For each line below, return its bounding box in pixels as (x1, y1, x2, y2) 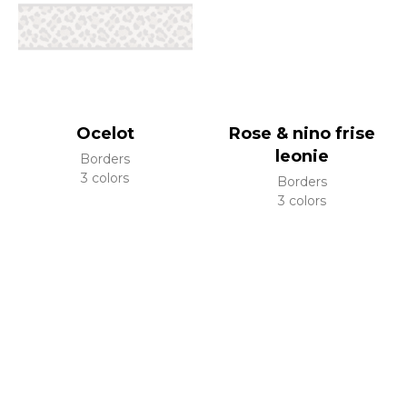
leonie (274, 146, 329, 166)
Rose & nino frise (228, 124, 375, 144)
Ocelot (75, 124, 134, 144)
